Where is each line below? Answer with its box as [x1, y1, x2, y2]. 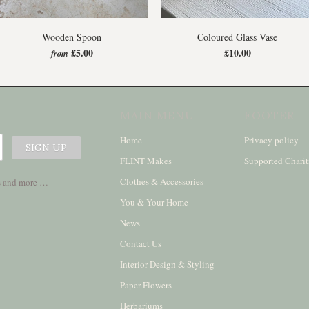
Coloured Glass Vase [197, 30, 277, 44]
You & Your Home [120, 196, 188, 209]
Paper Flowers [120, 279, 172, 292]
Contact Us [120, 237, 161, 250]
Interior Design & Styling [120, 258, 215, 271]
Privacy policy [244, 134, 299, 147]
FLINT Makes [120, 154, 172, 168]
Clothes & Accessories [120, 175, 203, 188]
